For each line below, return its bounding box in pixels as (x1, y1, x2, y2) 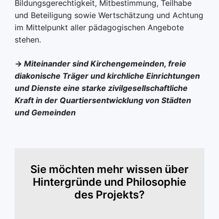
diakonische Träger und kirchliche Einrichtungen (15, 71, 200, 81)
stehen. (15, 35, 41, 44)
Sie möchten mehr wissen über (30, 163, 189, 175)
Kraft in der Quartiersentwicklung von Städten (15, 95, 191, 105)
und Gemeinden (15, 108, 76, 117)
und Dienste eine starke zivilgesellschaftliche (15, 83, 188, 93)
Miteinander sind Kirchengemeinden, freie (24, 59, 186, 68)
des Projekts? (74, 188, 145, 201)
